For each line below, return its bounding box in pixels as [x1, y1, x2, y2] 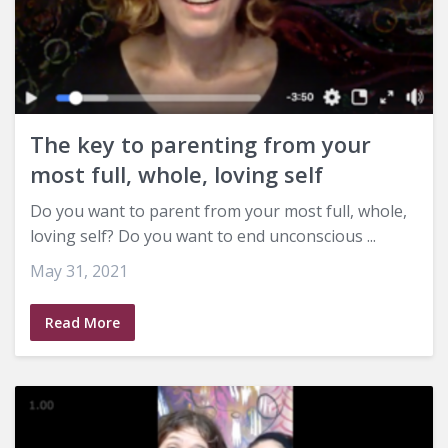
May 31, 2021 [30, 260, 128, 283]
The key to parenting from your [30, 129, 371, 160]
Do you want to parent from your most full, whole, [30, 200, 407, 223]
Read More [45, 313, 120, 333]
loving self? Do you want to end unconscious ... [30, 225, 376, 248]
